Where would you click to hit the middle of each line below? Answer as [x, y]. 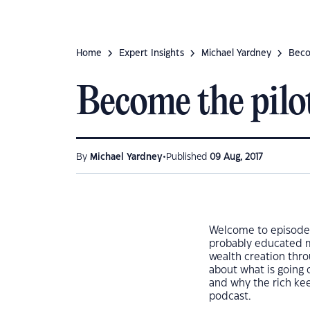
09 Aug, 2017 [236, 157]
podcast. [231, 297]
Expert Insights [152, 53]
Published [188, 157]
